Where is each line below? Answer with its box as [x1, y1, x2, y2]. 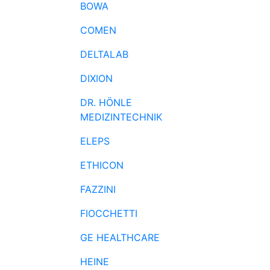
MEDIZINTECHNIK [80, 111, 162, 123]
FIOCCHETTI [80, 207, 137, 219]
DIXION [80, 72, 113, 84]
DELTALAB [80, 48, 128, 60]
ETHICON [80, 159, 124, 171]
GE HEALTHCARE [80, 231, 160, 243]
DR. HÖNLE [80, 96, 132, 108]
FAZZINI [80, 183, 116, 195]
